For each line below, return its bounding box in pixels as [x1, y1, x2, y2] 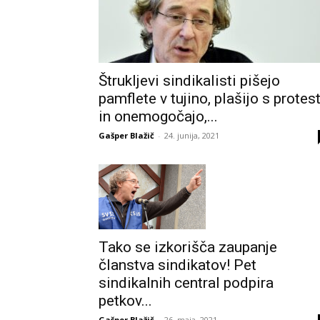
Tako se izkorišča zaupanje [99, 238, 277, 256]
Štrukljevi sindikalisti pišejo [99, 72, 280, 89]
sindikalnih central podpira [99, 274, 274, 291]
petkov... [99, 291, 152, 309]
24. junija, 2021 [164, 130, 219, 141]
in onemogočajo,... [99, 108, 218, 125]
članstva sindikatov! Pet [99, 256, 256, 274]
